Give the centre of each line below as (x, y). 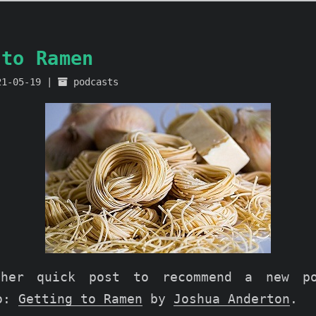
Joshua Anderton (232, 299)
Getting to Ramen (80, 299)
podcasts (96, 82)
